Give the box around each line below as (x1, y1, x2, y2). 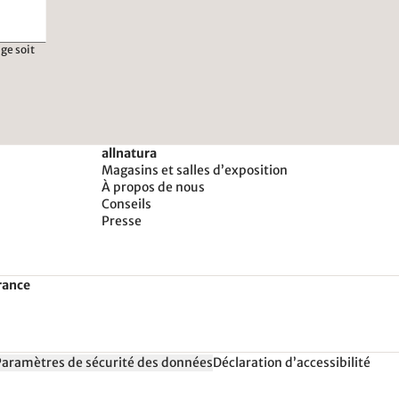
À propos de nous (102, 178, 205, 195)
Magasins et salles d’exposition (102, 161, 288, 178)
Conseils (102, 195, 151, 212)
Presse (102, 212, 142, 229)
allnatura (102, 144, 157, 161)
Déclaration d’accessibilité (213, 354, 370, 371)
